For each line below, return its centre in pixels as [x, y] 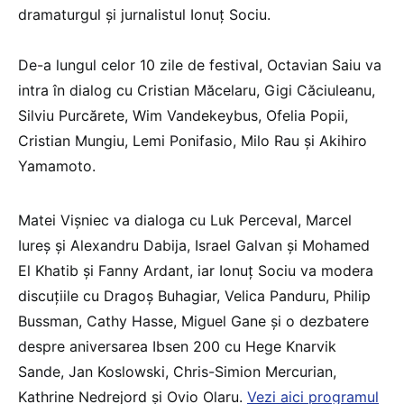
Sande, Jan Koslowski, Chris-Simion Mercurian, [177, 372]
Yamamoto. [57, 166]
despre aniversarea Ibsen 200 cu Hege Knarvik [177, 347]
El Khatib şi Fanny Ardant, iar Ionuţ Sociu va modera [196, 271]
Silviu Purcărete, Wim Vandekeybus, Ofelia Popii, [183, 116]
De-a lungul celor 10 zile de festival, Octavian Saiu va [200, 65]
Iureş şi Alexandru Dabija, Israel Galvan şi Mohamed [194, 246]
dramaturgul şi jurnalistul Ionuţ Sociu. [144, 15]
